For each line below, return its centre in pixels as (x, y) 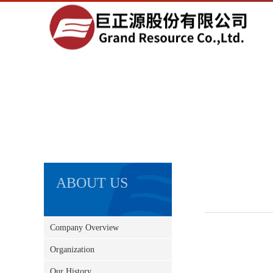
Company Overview (84, 228)
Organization (72, 250)
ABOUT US (92, 183)
